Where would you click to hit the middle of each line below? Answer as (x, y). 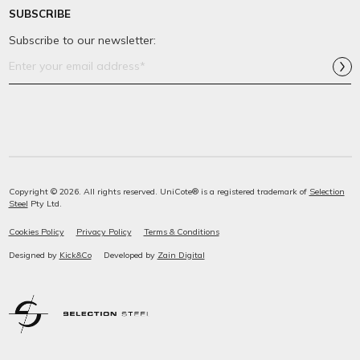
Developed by (130, 254)
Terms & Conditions (181, 231)
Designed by (34, 254)
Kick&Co (75, 254)
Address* (33, 73)
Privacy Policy (104, 231)
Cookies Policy (36, 231)
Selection (327, 191)
